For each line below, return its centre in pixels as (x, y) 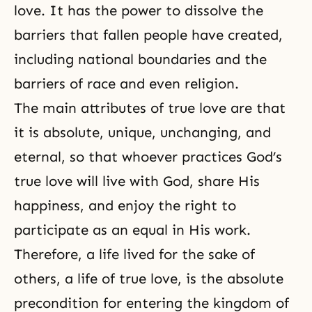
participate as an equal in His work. (132, 230)
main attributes (94, 108)
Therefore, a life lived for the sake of (134, 255)
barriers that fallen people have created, (148, 35)
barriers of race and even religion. (126, 84)
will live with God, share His (166, 181)
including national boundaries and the (140, 60)
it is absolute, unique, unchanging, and (142, 133)
